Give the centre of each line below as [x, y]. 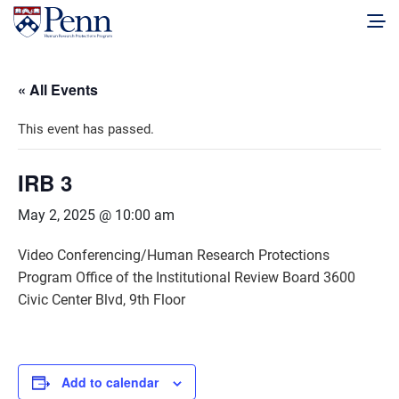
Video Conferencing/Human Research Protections [174, 256]
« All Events [58, 90]
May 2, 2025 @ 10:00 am [96, 216]
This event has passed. [86, 130]
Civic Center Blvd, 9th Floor [102, 300]
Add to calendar [110, 383]
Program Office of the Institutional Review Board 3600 [187, 278]
